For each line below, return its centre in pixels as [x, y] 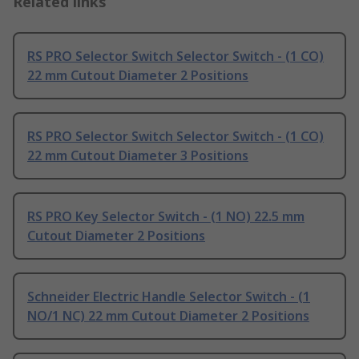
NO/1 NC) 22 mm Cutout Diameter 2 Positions [168, 316]
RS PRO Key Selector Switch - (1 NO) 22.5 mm [166, 217]
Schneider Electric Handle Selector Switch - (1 [169, 297]
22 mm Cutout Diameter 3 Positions [138, 156]
